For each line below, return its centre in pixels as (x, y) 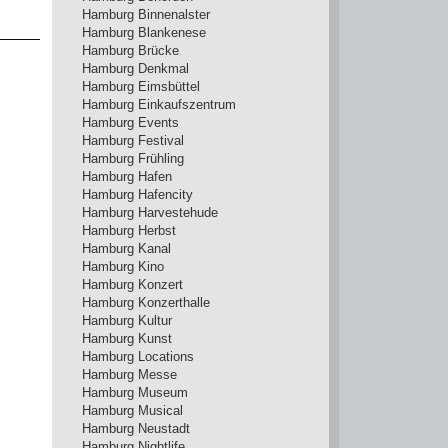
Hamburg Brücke (130, 50)
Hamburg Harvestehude (150, 212)
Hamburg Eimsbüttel (141, 86)
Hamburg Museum (135, 392)
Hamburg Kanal (126, 248)
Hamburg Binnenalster (146, 14)
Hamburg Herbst (129, 230)
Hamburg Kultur (127, 320)
